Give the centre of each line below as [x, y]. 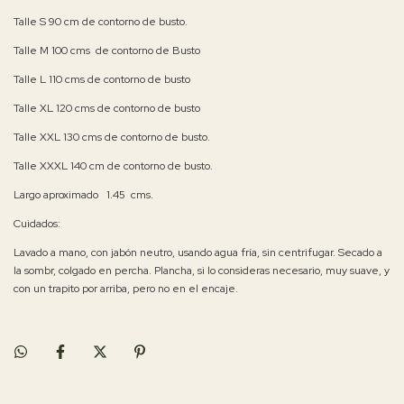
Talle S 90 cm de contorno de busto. [101, 22]
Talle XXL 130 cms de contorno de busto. [112, 138]
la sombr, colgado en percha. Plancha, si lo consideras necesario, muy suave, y [202, 271]
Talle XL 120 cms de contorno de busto [107, 109]
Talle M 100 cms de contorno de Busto [107, 51]
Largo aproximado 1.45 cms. [83, 195]
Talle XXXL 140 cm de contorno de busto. [115, 166]
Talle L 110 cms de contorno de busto [102, 80]
